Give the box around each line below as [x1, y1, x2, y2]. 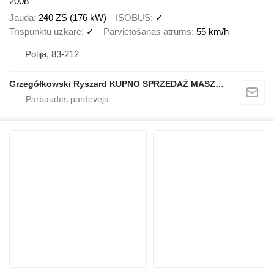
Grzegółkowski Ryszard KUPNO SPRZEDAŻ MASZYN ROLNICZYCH [215, 79, 224, 89]
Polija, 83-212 [25, 49, 79, 60]
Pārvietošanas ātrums [103, 26, 191, 37]
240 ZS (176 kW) [39, 12, 106, 23]
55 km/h [196, 26, 229, 37]
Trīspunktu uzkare [9, 26, 81, 37]
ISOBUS [116, 12, 150, 23]
